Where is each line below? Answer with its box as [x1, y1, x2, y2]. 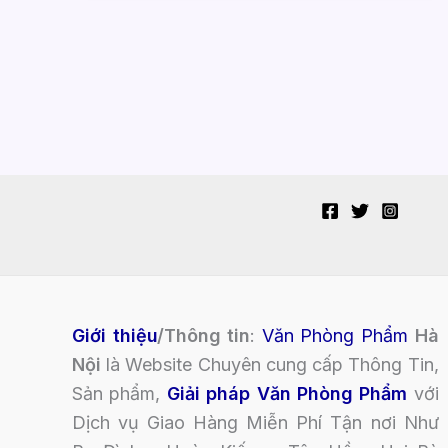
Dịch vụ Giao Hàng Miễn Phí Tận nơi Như [72, 412, 439, 433]
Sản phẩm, [72, 383, 167, 404]
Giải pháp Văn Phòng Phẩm [166, 383, 408, 404]
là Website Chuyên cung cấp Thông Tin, [101, 354, 439, 375]
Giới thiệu [72, 325, 157, 346]
